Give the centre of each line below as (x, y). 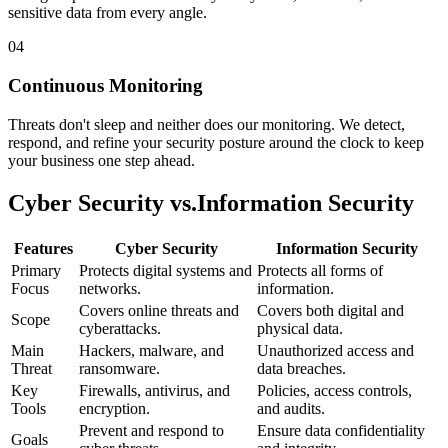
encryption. (114, 408)
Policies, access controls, (334, 390)
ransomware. (119, 368)
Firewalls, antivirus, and (154, 390)
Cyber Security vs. (102, 202)
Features (43, 248)
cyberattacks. (120, 328)
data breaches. (301, 368)
